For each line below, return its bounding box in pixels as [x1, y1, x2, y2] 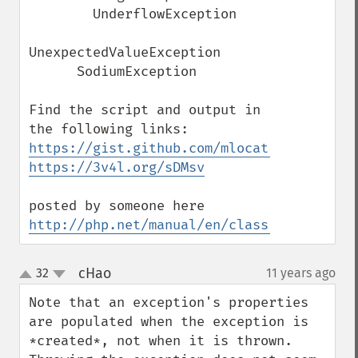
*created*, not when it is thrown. [29, 332, 292, 349]
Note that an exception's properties [29, 294, 308, 311]
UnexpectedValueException [29, 44, 221, 61]
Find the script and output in [29, 101, 261, 118]
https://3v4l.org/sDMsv [29, 159, 205, 176]
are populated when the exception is [29, 313, 308, 330]
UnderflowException [29, 6, 93, 22]
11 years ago [266, 265, 336, 280]
